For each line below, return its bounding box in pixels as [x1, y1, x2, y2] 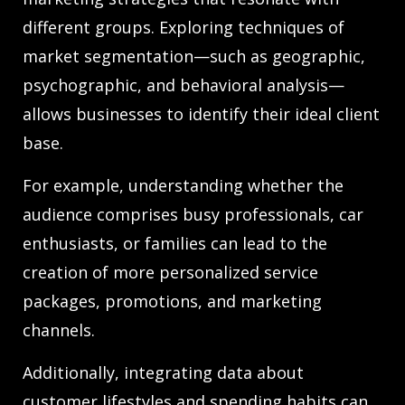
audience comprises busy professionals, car [23, 202, 363, 225]
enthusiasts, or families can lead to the [23, 231, 327, 254]
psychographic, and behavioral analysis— [23, 73, 344, 96]
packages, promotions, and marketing [23, 289, 322, 312]
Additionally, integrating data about [23, 361, 304, 383]
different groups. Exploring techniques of [23, 15, 344, 38]
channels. [23, 318, 95, 341]
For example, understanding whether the [23, 174, 344, 196]
